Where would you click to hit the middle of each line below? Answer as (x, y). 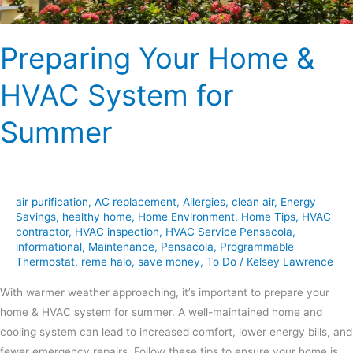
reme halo (106, 262)
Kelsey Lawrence (290, 262)
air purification (52, 202)
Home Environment (186, 217)
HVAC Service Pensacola (229, 232)
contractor (42, 232)
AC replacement (136, 202)
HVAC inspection (117, 232)
